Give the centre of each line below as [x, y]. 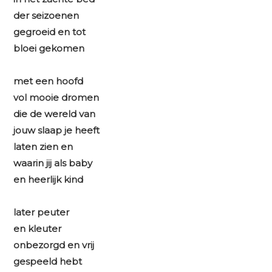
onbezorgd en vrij [54, 245]
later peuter [42, 212]
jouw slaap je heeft [57, 131]
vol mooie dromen [56, 98]
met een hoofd [49, 81]
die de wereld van [55, 114]
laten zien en [43, 147]
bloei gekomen [49, 49]
